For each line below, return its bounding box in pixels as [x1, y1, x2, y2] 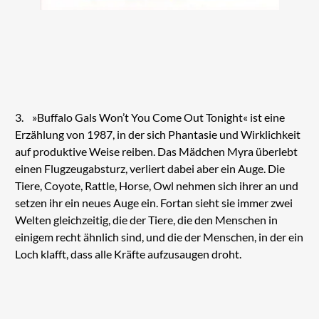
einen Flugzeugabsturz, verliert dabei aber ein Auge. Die [14, 161, 285, 175]
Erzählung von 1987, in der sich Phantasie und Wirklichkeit [14, 127, 300, 141]
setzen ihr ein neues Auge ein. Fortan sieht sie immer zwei [14, 195, 293, 209]
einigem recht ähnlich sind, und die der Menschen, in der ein [14, 229, 303, 244]
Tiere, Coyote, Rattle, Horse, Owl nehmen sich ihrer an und [14, 178, 298, 192]
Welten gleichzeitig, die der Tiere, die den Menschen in [14, 212, 278, 226]
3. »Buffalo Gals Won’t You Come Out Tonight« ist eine [14, 110, 285, 124]
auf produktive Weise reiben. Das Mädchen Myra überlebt [14, 144, 298, 158]
